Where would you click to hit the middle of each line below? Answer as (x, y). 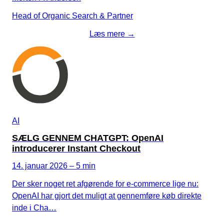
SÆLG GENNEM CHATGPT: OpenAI (88, 138)
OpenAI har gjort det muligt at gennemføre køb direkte (107, 195)
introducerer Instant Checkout (76, 148)
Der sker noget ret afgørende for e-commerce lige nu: (105, 183)
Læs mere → (112, 33)
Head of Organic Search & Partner (72, 15)
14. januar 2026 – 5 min (54, 165)
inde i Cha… (34, 207)
